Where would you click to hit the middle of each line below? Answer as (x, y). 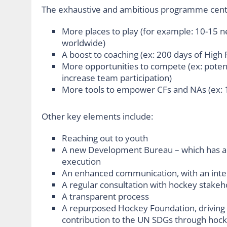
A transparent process (105, 196)
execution (81, 161)
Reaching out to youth (105, 138)
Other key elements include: (97, 116)
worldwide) (84, 43)
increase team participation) (117, 78)
